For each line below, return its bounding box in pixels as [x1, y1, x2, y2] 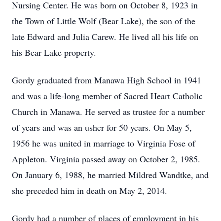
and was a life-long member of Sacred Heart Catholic [12, 90, 203, 102]
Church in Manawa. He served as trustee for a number [12, 106, 205, 117]
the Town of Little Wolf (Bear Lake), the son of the [12, 15, 195, 27]
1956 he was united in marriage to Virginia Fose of [12, 137, 195, 149]
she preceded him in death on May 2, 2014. [12, 184, 167, 196]
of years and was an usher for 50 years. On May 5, [12, 121, 192, 133]
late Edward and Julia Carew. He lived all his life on [12, 31, 198, 42]
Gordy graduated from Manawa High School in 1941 [12, 74, 201, 86]
